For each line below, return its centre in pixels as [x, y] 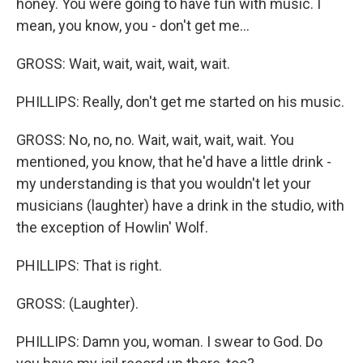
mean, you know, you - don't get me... [133, 26]
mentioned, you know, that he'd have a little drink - [174, 162]
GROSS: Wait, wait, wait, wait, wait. [123, 64]
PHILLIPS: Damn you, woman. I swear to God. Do [169, 342]
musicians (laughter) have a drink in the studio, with [180, 205]
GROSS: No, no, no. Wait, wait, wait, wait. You [155, 140]
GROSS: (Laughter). [77, 303]
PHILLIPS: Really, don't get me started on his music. [180, 102]
